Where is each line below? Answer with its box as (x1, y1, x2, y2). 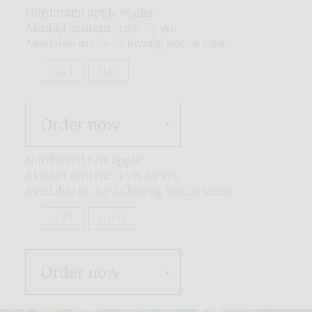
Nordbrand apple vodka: (25, 6, 157, 20)
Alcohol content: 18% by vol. (25, 21, 180, 36)
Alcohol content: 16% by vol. (25, 169, 180, 183)
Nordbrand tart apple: (25, 153, 146, 168)
